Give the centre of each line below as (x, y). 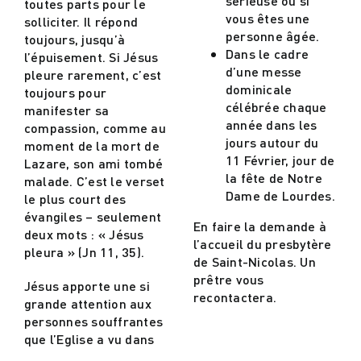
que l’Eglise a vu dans (89, 338)
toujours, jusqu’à (75, 39)
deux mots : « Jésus (84, 234)
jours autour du (272, 142)
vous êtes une (268, 18)
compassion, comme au (95, 127)
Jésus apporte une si (87, 285)
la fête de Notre (274, 177)
